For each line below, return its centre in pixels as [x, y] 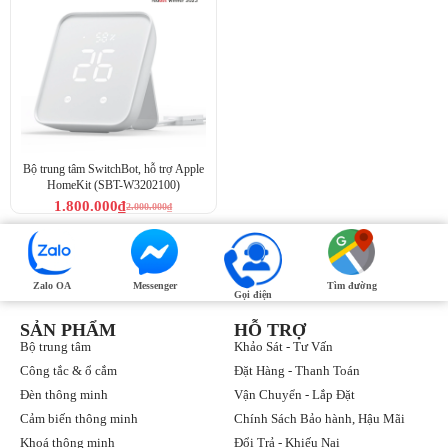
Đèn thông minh [64, 395]
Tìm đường [351, 286]
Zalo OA [51, 286]
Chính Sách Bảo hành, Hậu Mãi [319, 419]
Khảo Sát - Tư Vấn [283, 347]
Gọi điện [253, 295]
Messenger [154, 286]
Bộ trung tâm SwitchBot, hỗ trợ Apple [113, 169]
